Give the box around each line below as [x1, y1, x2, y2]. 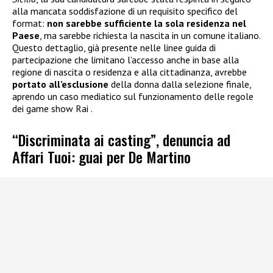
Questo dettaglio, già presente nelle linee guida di [12, 41, 216, 54]
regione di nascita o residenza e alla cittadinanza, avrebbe [12, 66, 247, 79]
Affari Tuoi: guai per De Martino [12, 145, 191, 168]
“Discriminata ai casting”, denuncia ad [12, 128, 230, 151]
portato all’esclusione [12, 78, 108, 91]
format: [12, 17, 47, 30]
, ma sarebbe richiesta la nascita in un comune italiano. [40, 29, 260, 42]
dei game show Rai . [12, 102, 93, 115]
